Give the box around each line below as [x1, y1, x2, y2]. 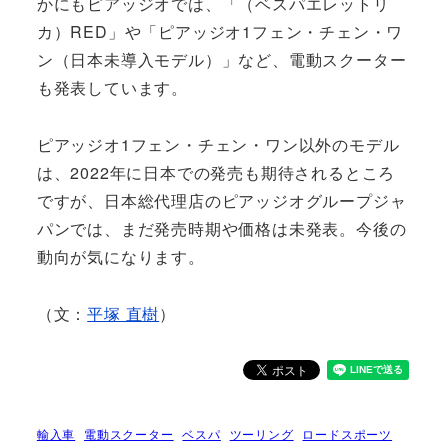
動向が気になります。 [36, 244, 205, 268]
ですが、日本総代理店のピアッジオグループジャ [36, 188, 407, 212]
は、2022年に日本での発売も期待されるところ [36, 160, 396, 184]
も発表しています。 [36, 76, 188, 100]
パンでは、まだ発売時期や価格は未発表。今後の [36, 216, 407, 240]
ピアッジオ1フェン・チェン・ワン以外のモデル [36, 132, 400, 156]
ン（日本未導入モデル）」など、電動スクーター [36, 48, 407, 72]
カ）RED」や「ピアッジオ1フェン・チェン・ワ [36, 20, 404, 44]
